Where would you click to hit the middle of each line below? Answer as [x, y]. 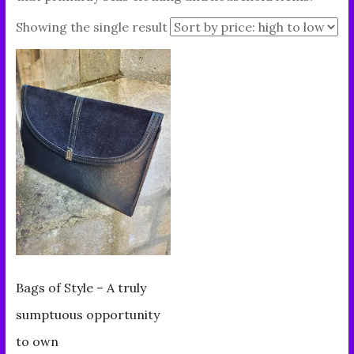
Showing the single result [91, 27]
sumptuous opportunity [87, 315]
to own [37, 342]
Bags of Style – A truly [81, 288]
